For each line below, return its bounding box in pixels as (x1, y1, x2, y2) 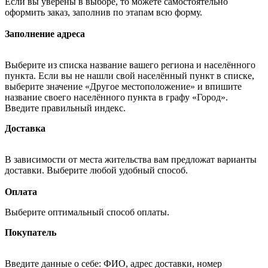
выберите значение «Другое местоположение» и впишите (5, 81, 242, 92)
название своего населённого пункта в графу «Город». (5, 92, 228, 102)
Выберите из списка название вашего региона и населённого (5, 59, 255, 70)
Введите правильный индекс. (5, 102, 126, 113)
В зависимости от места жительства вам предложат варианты (5, 154, 257, 165)
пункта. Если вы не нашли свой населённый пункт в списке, (5, 70, 254, 81)
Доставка (5, 123, 45, 133)
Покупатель (5, 227, 56, 237)
